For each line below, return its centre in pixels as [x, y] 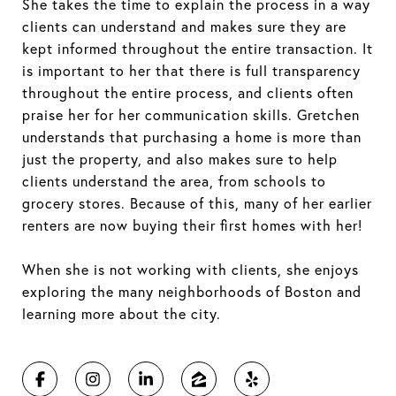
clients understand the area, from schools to [174, 181]
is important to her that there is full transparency [191, 70]
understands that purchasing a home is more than [192, 137]
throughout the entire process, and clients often [188, 92]
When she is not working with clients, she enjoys [190, 269]
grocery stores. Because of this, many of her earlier [197, 203]
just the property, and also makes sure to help [180, 159]
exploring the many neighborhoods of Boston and [192, 291]
